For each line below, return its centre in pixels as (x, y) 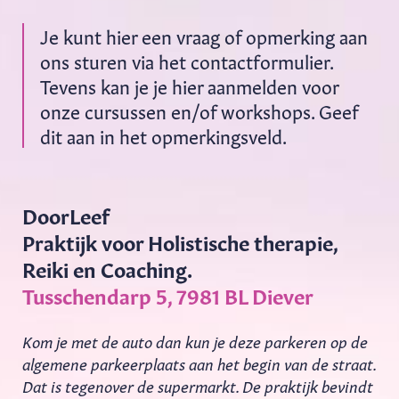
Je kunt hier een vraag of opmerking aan (204, 35)
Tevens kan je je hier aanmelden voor (189, 85)
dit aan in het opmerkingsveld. (163, 135)
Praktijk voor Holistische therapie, (180, 241)
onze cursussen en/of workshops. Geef (199, 110)
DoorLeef (66, 214)
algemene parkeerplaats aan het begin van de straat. (199, 362)
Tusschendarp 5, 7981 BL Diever (168, 294)
